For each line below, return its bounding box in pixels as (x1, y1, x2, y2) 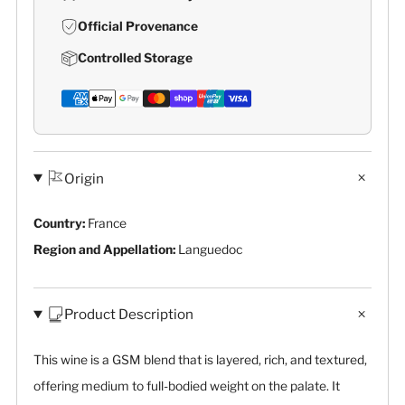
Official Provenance (78, 19, 198, 34)
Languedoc (178, 241, 242, 257)
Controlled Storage (78, 51, 193, 66)
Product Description (64, 306, 194, 324)
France (88, 215, 127, 231)
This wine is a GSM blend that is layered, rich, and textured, (33, 352, 367, 367)
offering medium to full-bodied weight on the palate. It (33, 378, 340, 393)
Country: (33, 215, 88, 231)
